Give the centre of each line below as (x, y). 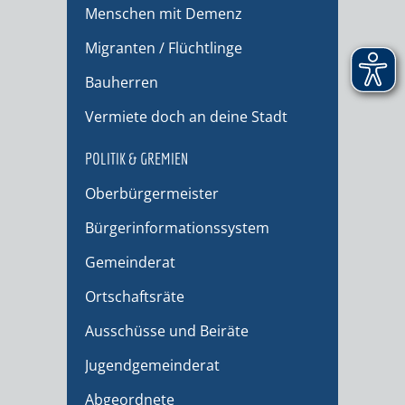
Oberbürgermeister (152, 194)
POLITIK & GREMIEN (137, 159)
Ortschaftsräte (135, 297)
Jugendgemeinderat (152, 366)
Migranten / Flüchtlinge (164, 48)
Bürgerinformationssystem (177, 228)
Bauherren (122, 83)
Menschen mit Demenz (164, 14)
